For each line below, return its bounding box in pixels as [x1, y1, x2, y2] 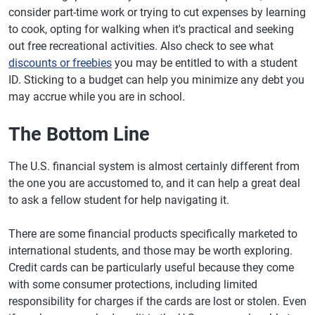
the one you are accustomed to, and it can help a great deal [8, 176, 300, 190]
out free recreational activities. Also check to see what [8, 39, 274, 53]
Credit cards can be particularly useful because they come [8, 260, 294, 274]
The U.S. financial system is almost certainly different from [8, 159, 300, 173]
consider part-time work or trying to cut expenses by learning [8, 5, 306, 19]
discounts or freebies [8, 56, 112, 70]
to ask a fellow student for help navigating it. [8, 193, 229, 207]
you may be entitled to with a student [112, 56, 297, 70]
